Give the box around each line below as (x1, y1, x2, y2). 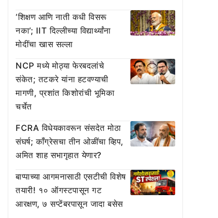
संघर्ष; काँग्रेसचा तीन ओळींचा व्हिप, (16, 137, 124, 146)
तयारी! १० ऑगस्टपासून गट (16, 185, 102, 195)
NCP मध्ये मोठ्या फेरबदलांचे (16, 61, 104, 71)
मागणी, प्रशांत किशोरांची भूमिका (16, 88, 114, 98)
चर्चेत (16, 102, 32, 111)
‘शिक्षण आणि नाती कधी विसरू (16, 12, 107, 22)
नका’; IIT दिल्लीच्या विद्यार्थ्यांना (16, 26, 111, 36)
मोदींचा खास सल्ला (16, 39, 73, 49)
